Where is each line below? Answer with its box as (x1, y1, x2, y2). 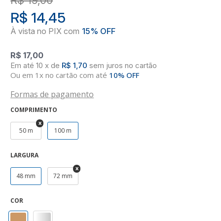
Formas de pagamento (10, 88, 94, 100)
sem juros (89, 60, 123, 70)
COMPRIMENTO (10, 105, 58, 114)
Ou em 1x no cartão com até (10, 70, 110, 80)
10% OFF (109, 70, 140, 80)
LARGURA (10, 150, 39, 159)
